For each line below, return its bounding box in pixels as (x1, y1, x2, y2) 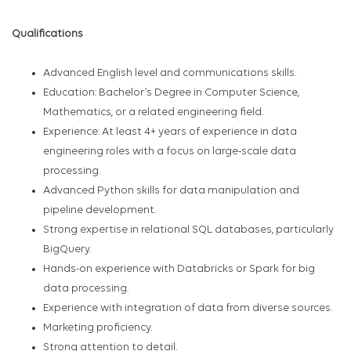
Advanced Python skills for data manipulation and (43, 185, 299, 197)
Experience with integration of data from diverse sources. (43, 302, 332, 315)
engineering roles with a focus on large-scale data (43, 146, 296, 158)
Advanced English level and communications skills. (43, 67, 296, 80)
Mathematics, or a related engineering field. (43, 107, 263, 119)
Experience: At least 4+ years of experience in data (43, 126, 297, 139)
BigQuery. (43, 244, 91, 256)
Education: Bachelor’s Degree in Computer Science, (43, 87, 299, 100)
